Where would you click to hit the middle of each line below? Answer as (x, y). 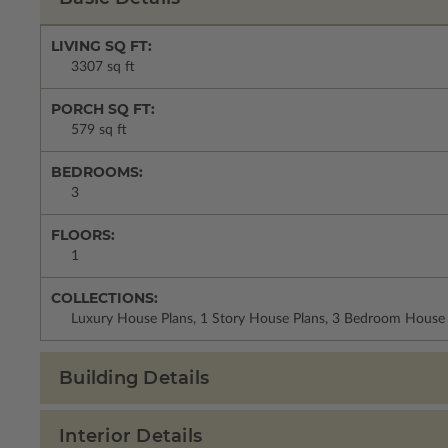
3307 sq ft (103, 66)
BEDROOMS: (97, 171)
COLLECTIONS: (104, 297)
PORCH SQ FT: (103, 108)
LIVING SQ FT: (101, 45)
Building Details (134, 377)
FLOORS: (83, 234)
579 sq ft (99, 129)
